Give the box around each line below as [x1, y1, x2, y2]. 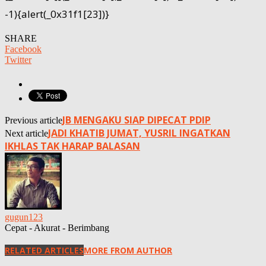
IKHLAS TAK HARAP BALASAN [5, 139, 140, 153]
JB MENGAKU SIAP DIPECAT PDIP [62, 113, 211, 126]
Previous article [5, 115, 62, 125]
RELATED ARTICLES [5, 245, 84, 256]
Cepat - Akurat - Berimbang [5, 222, 109, 233]
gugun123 [5, 211, 43, 222]
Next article [5, 128, 48, 138]
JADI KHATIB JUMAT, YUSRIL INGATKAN [48, 126, 230, 140]
